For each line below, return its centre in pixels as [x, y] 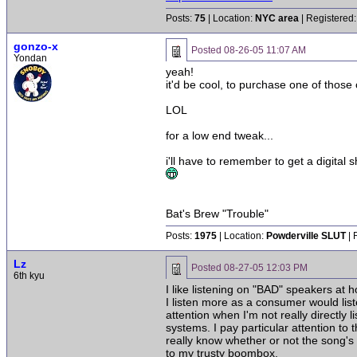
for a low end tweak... [220, 135]
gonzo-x [36, 46]
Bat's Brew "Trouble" [217, 214]
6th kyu [29, 276]
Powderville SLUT [306, 236]
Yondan [30, 58]
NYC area [277, 18]
